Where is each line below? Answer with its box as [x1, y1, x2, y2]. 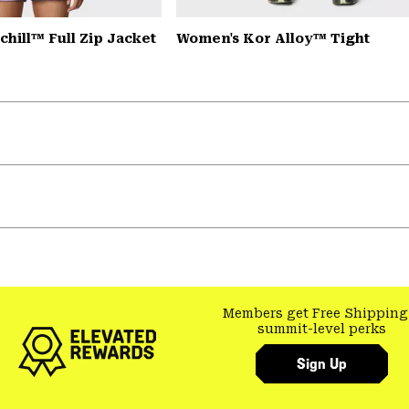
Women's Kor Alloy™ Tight [175, 30, 370, 46]
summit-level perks [257, 320, 386, 336]
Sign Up [297, 355, 347, 373]
